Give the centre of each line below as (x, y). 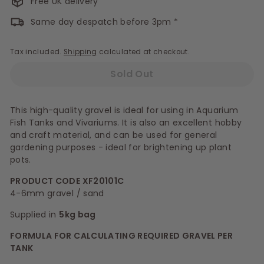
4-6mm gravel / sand (57, 193)
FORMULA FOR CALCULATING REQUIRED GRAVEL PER (122, 235)
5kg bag (77, 214)
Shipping (80, 52)
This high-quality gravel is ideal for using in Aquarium (124, 110)
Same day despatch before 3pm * (105, 22)
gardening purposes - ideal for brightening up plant (121, 147)
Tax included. (37, 52)
